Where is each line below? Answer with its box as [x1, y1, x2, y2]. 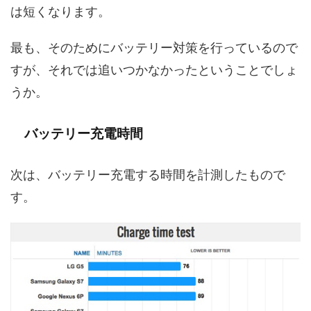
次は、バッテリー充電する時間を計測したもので [10, 167, 285, 183]
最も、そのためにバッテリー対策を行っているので [10, 40, 298, 56]
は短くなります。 [10, 4, 110, 19]
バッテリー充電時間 [24, 126, 143, 142]
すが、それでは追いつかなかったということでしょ [10, 62, 298, 78]
